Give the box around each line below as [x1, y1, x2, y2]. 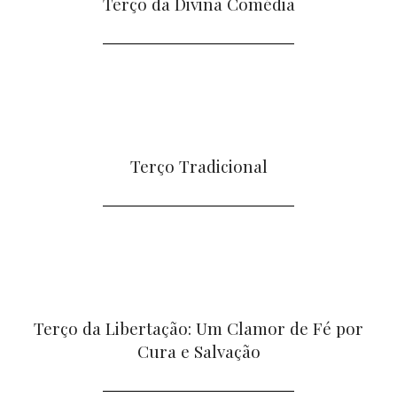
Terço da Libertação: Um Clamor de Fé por [34, 315, 363, 339]
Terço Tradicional [129, 153, 268, 177]
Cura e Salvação [136, 339, 261, 362]
